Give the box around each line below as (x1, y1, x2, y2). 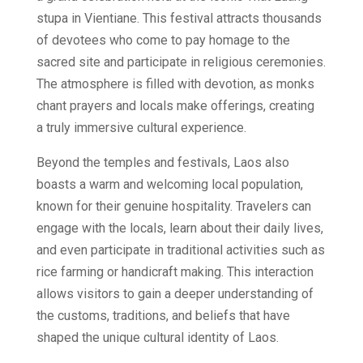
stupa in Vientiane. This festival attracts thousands (36, 10, 322, 26)
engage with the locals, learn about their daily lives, (36, 220, 323, 236)
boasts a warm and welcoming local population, (36, 176, 303, 192)
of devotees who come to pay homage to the (36, 32, 290, 48)
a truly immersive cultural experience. (36, 119, 246, 135)
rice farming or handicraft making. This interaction (36, 263, 314, 280)
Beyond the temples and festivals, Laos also (36, 154, 289, 170)
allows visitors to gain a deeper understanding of (36, 285, 314, 301)
